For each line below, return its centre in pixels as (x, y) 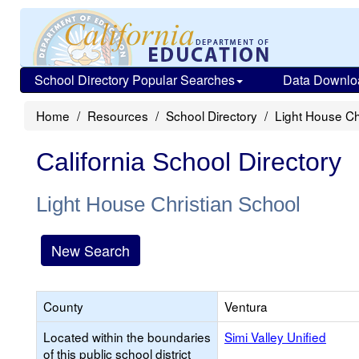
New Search (91, 250)
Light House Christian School (168, 204)
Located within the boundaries (127, 337)
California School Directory (189, 162)
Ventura (246, 306)
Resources (118, 115)
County (63, 306)
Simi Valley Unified (275, 337)
